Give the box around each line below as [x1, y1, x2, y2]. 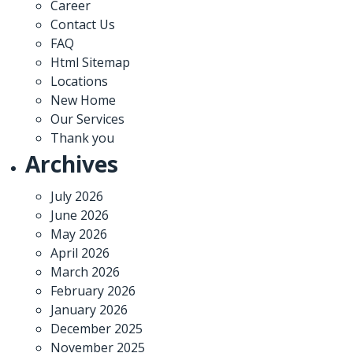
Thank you [50, 128, 114, 147]
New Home [50, 91, 116, 109]
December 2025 [50, 319, 143, 337]
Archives [25, 148, 118, 179]
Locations [50, 72, 108, 90]
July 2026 [50, 187, 103, 205]
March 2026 [50, 262, 120, 281]
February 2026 [50, 281, 136, 299]
